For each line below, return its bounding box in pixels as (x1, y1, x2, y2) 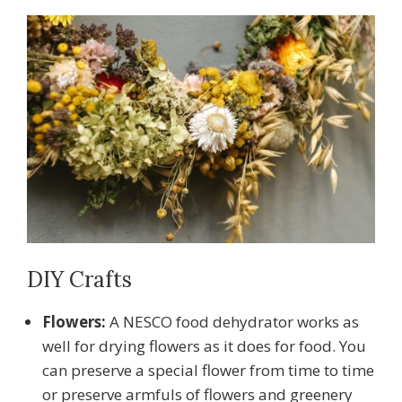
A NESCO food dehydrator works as (106, 310, 359, 332)
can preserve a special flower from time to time (42, 359, 374, 380)
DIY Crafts (27, 265, 132, 293)
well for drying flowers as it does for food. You (42, 335, 366, 356)
